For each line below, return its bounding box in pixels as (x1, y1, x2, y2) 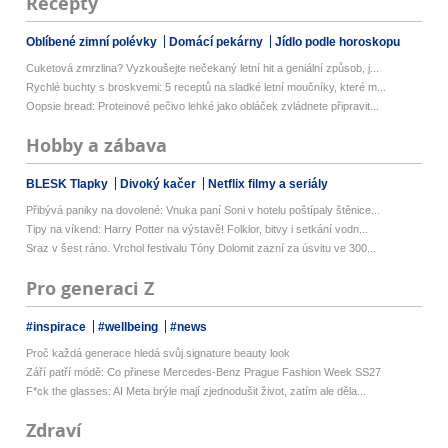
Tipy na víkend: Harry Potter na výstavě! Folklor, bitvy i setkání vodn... (26, 223, 369, 236)
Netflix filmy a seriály (208, 177, 329, 192)
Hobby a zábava (26, 133, 168, 159)
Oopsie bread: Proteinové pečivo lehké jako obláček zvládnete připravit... (26, 100, 380, 113)
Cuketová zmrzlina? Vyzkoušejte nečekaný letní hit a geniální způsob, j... (26, 62, 380, 75)
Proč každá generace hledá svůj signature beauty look (26, 346, 291, 359)
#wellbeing (98, 319, 162, 334)
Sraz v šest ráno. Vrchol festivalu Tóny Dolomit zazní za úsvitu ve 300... (26, 242, 377, 255)
